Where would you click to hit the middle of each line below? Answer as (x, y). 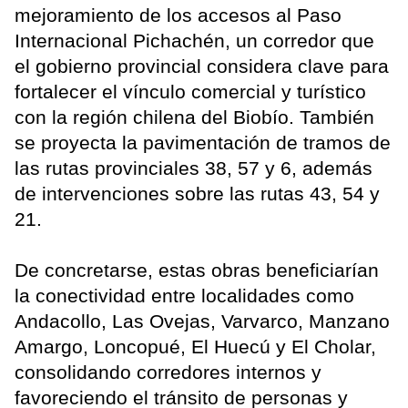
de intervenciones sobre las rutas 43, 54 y (197, 194)
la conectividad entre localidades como (184, 296)
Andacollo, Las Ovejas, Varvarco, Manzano (202, 321)
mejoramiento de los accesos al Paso (178, 15)
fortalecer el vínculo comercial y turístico (190, 92)
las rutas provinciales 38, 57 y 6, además (194, 168)
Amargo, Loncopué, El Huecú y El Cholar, (195, 347)
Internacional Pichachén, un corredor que (194, 41)
